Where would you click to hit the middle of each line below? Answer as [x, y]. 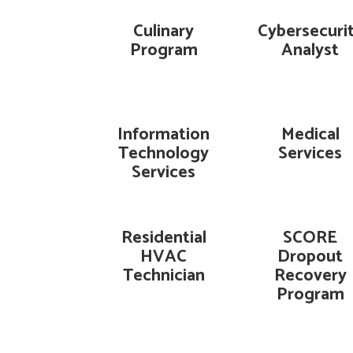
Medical [310, 135]
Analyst [310, 50]
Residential [163, 238]
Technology [164, 154]
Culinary [164, 32]
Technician [163, 276]
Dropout [310, 257]
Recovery [310, 276]
